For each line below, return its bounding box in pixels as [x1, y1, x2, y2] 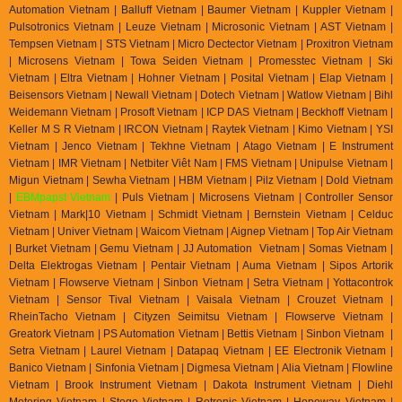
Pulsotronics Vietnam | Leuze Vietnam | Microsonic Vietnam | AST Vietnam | [9, 20, 393, 33]
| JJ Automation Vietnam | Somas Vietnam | [173, 241, 394, 255]
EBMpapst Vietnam [15, 190, 111, 204]
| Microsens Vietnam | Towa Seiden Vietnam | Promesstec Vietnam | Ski [9, 54, 393, 67]
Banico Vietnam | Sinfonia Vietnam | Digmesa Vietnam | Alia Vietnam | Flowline [9, 361, 393, 374]
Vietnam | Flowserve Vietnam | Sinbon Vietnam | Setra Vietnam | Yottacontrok [9, 275, 393, 289]
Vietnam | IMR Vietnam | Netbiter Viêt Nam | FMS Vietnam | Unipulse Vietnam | [9, 156, 393, 170]
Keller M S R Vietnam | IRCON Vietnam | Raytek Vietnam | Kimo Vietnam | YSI [9, 122, 393, 135]
